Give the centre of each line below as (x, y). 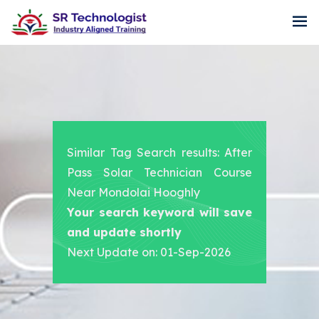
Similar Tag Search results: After (159, 153)
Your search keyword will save (159, 213)
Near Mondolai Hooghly (134, 193)
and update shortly (124, 232)
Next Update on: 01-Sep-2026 (149, 252)
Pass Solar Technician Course (159, 173)
